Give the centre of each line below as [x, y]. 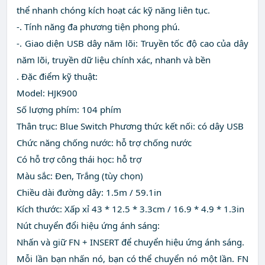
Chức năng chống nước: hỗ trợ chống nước [104, 143]
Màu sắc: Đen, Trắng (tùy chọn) [80, 176]
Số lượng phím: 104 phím [69, 110]
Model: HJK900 [47, 93]
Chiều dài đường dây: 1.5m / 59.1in [89, 193]
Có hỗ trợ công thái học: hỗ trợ [79, 159]
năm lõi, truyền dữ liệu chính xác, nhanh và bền [114, 60]
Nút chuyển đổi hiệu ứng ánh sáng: [88, 226]
